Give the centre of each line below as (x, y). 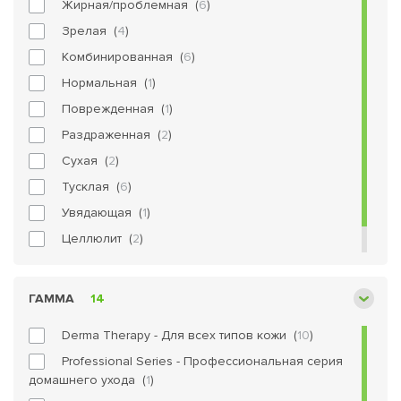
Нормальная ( (105, 83)
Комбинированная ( (123, 57)
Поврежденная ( (113, 109)
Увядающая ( (102, 213)
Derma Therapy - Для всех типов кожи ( (179, 335)
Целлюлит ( (97, 239)
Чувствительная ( (115, 264)
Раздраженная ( (111, 135)
